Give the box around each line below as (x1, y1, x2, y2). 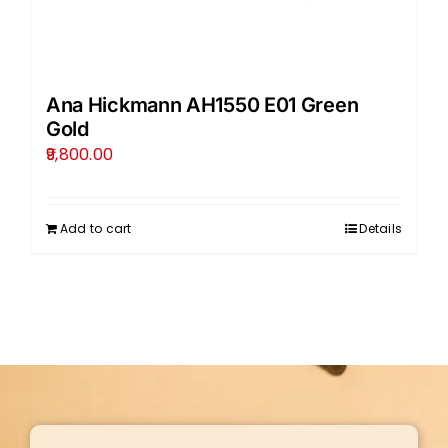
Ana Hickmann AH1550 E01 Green (45, 92, 359, 117)
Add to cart (59, 219, 132, 237)
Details (359, 219, 403, 237)
